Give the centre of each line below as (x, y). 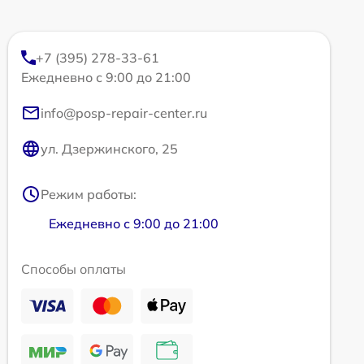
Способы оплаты (74, 269)
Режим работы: (89, 195)
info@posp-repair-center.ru (124, 113)
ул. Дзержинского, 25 (109, 149)
